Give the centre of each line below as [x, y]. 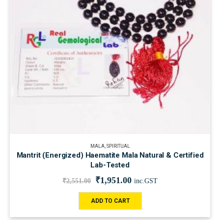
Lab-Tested [110, 165]
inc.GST [146, 181]
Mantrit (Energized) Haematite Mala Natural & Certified [110, 155]
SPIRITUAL [118, 146]
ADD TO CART [110, 201]
